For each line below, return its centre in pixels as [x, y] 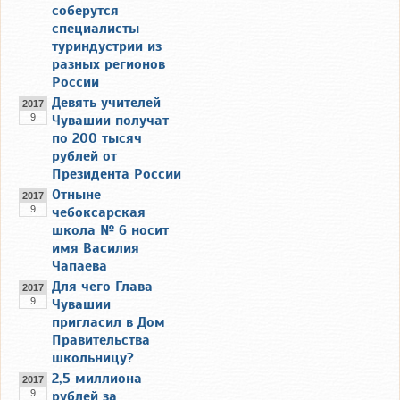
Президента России [117, 174]
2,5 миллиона [97, 378]
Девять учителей [106, 102]
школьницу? [93, 358]
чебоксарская [99, 212]
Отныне [76, 194]
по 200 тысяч [97, 138]
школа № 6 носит [110, 230]
